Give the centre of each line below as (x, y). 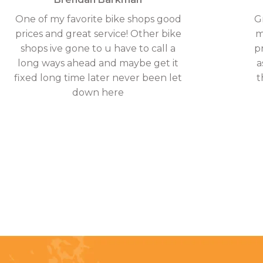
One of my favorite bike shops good (98, 19)
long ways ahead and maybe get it (98, 63)
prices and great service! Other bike (98, 33)
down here (98, 92)
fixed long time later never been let (98, 77)
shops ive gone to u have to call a (98, 48)
